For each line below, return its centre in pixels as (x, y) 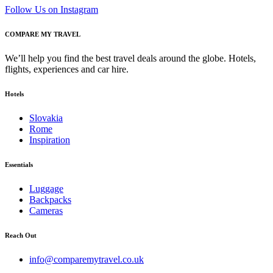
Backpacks (50, 199)
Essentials (19, 164)
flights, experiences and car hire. (68, 69)
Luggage (46, 188)
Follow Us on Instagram (51, 9)
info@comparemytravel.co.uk (87, 259)
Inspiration (50, 140)
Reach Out (21, 235)
